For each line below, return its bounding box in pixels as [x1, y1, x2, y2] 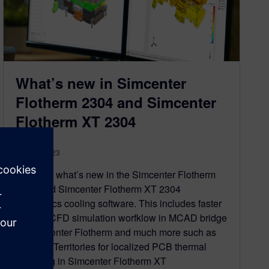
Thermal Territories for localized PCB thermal [16, 240, 207, 254]
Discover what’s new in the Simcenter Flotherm [16, 168, 216, 182]
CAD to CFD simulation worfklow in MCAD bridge [16, 211, 228, 225]
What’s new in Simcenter [16, 73, 187, 94]
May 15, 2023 [16, 147, 61, 158]
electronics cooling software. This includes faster [16, 196, 222, 211]
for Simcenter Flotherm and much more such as [16, 225, 217, 240]
